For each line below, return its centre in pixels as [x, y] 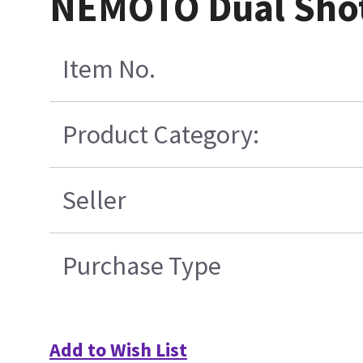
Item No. [109, 69]
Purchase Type [141, 266]
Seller [94, 201]
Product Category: [160, 135]
